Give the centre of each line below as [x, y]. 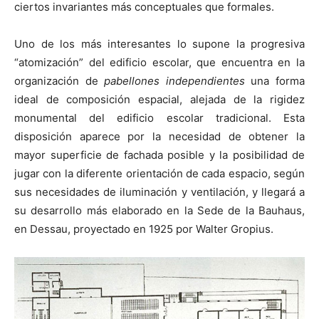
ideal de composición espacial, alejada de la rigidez [159, 99]
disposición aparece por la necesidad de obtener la [159, 136]
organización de [59, 80]
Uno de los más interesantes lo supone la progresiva [159, 43]
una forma [275, 80]
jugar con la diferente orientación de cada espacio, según [159, 173]
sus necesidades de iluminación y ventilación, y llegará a [159, 192]
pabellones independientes [174, 80]
